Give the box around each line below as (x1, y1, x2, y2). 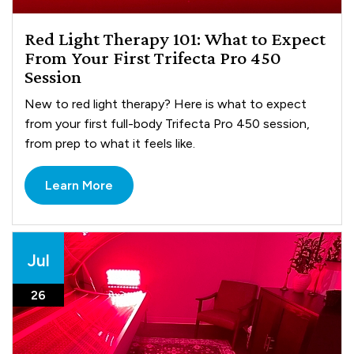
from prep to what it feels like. (24, 135, 196, 151)
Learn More (45, 177, 114, 193)
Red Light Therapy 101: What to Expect (24, 27, 326, 49)
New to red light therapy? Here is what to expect (24, 96, 307, 111)
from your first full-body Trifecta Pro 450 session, (24, 115, 311, 131)
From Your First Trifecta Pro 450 (24, 46, 282, 68)
